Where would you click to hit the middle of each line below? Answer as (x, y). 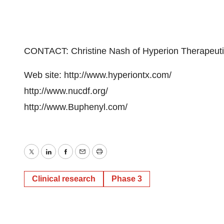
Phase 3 (127, 179)
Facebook (84, 159)
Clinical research (64, 179)
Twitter (44, 159)
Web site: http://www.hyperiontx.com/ (98, 75)
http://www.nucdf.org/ (66, 91)
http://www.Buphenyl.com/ (76, 107)
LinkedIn (65, 159)
